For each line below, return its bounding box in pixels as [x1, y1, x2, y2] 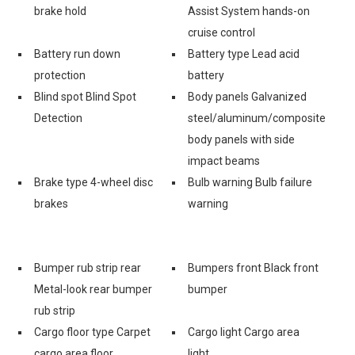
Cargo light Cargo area [188, 325, 300, 338]
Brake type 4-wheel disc [34, 175, 153, 189]
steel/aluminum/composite [188, 111, 326, 124]
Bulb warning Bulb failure [188, 175, 312, 189]
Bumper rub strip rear [34, 261, 141, 274]
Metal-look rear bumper [34, 282, 152, 296]
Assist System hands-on [188, 4, 310, 17]
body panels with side [188, 132, 295, 146]
